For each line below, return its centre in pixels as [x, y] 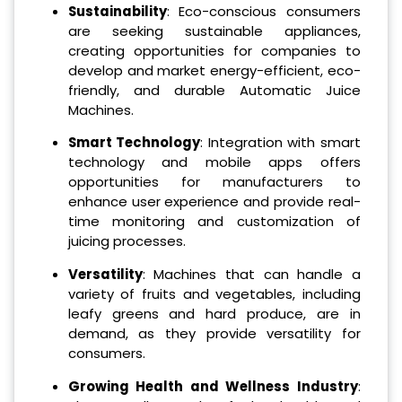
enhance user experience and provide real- [214, 202]
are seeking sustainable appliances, [214, 31]
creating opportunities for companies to [214, 50]
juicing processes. [127, 241]
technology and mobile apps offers [214, 162]
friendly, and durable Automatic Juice [214, 90]
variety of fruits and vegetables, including [214, 294]
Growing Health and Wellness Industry [213, 387]
